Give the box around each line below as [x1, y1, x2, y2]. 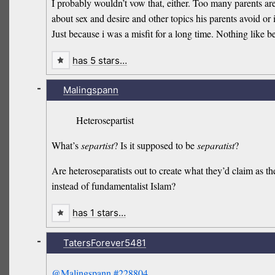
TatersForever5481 [63, 237, 146, 249]
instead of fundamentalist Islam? [52, 179, 176, 193]
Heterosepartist [76, 114, 134, 127]
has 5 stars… [72, 54, 127, 66]
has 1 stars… [72, 207, 126, 219]
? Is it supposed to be [114, 139, 198, 152]
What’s [52, 139, 82, 152]
